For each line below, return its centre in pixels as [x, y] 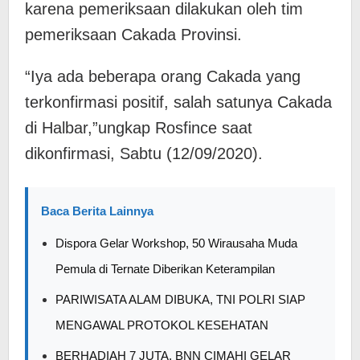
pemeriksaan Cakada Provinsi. [133, 35]
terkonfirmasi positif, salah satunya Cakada [178, 102]
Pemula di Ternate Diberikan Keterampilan [165, 269]
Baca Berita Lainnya [97, 211]
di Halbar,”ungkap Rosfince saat [139, 128]
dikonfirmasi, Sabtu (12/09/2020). [144, 153]
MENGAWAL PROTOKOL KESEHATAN [162, 325]
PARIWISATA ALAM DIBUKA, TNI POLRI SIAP [180, 299]
